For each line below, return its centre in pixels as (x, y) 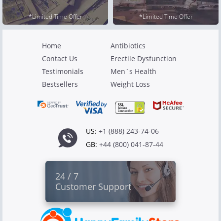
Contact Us (60, 58)
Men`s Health (133, 71)
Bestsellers (60, 84)
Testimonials (63, 71)
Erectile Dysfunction (144, 58)
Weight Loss (130, 84)
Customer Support (93, 186)
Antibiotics (128, 45)
